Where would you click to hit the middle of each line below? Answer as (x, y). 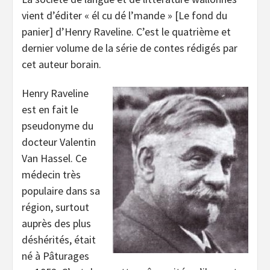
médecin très (51, 175)
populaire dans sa (61, 191)
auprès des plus (56, 224)
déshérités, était (59, 240)
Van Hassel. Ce (54, 159)
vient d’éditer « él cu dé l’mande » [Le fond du (124, 15)
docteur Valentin (59, 142)
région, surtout (55, 207)
